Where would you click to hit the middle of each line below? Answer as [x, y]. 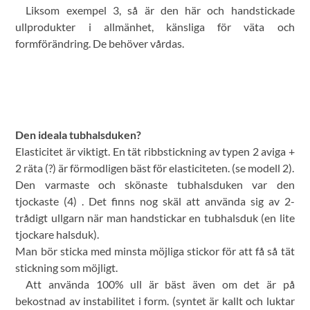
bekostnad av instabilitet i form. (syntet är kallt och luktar [155, 300]
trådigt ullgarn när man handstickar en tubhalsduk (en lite [155, 217]
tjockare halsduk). [57, 234]
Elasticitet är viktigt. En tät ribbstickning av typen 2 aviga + [155, 151]
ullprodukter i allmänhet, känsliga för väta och [155, 26]
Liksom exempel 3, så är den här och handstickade [160, 10]
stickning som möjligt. [67, 267]
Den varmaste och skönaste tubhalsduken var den [155, 184]
